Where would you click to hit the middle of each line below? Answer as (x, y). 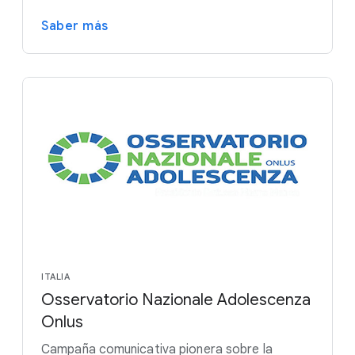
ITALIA (55, 277)
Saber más (75, 26)
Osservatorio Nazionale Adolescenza (176, 300)
